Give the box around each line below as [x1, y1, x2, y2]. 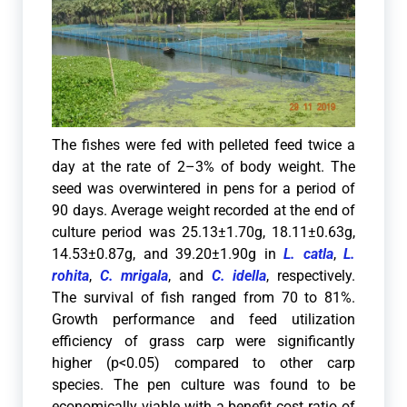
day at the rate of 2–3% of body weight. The [52, 157, 355, 175]
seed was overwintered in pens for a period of [52, 179, 355, 197]
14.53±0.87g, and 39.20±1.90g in [52, 244, 283, 263]
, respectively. [266, 266, 356, 284]
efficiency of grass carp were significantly [52, 332, 355, 350]
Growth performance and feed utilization [52, 310, 355, 328]
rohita [52, 266, 89, 284]
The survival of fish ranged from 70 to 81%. [52, 288, 355, 306]
